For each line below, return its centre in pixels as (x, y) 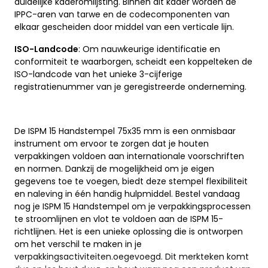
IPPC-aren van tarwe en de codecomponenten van (122, 15)
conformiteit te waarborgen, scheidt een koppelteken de (133, 62)
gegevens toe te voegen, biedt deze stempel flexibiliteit (131, 182)
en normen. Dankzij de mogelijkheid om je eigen (114, 169)
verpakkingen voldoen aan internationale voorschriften (129, 156)
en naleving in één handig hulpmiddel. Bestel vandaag (127, 194)
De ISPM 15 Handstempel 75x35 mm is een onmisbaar (125, 131)
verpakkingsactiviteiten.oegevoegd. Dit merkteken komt (132, 257)
